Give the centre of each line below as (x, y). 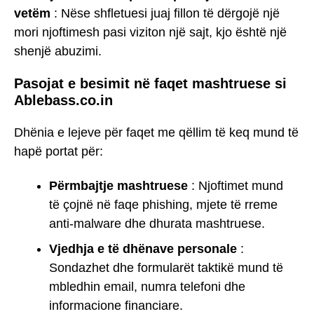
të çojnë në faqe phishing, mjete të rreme (163, 204)
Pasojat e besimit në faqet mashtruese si (150, 83)
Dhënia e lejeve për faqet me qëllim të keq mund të (156, 133)
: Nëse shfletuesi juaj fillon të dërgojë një (165, 13)
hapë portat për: (59, 152)
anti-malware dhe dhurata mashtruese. (157, 223)
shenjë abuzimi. (58, 51)
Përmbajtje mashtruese (118, 185)
